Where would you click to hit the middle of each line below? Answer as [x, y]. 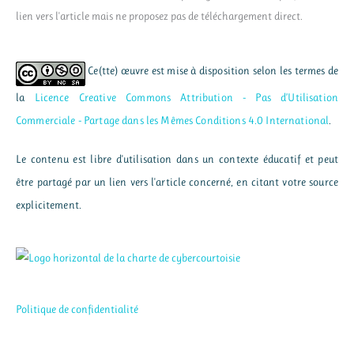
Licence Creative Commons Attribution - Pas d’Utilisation [186, 97]
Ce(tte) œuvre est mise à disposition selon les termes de [212, 70]
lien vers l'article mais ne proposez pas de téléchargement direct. [159, 16]
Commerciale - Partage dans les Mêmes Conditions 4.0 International [173, 120]
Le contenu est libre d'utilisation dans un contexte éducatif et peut [177, 158]
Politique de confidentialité [77, 309]
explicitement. [49, 204]
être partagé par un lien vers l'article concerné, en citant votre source [177, 181]
